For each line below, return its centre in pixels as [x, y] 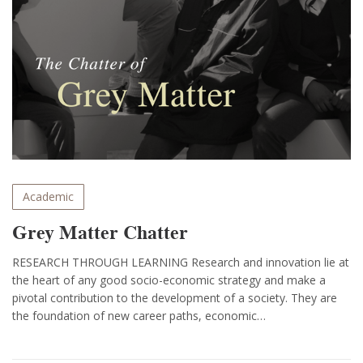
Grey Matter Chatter [100, 233]
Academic [48, 197]
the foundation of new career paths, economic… [139, 316]
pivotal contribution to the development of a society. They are [175, 298]
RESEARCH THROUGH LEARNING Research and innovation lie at [181, 263]
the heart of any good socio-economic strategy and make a [169, 280]
